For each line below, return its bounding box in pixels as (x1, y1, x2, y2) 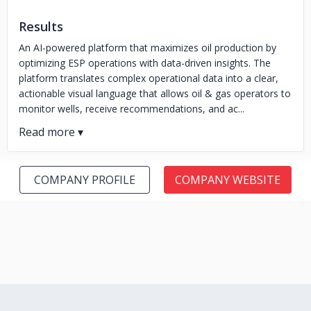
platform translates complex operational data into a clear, (19, 72, 278, 85)
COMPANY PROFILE (34, 172, 135, 187)
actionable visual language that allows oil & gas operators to (19, 87, 291, 100)
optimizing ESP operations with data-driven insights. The (19, 56, 271, 69)
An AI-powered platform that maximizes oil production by (19, 41, 276, 54)
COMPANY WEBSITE (175, 172, 280, 187)
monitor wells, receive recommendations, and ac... (19, 102, 244, 115)
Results (19, 18, 63, 35)
